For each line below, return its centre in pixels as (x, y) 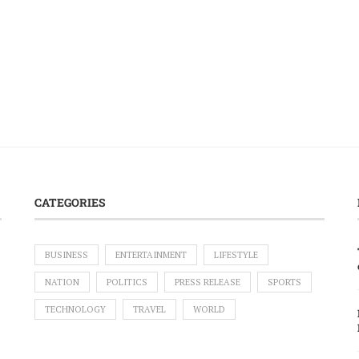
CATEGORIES (70, 202)
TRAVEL (149, 309)
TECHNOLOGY (75, 309)
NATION (62, 282)
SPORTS (284, 282)
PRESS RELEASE (207, 282)
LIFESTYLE (236, 255)
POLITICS (127, 282)
